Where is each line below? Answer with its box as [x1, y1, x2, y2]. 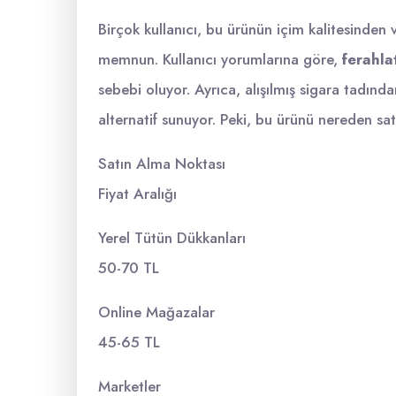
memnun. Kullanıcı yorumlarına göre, [98, 49, 342, 70]
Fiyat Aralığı [98, 183, 177, 204]
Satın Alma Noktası [98, 153, 225, 174]
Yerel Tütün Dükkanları [98, 227, 246, 248]
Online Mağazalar [98, 301, 215, 323]
